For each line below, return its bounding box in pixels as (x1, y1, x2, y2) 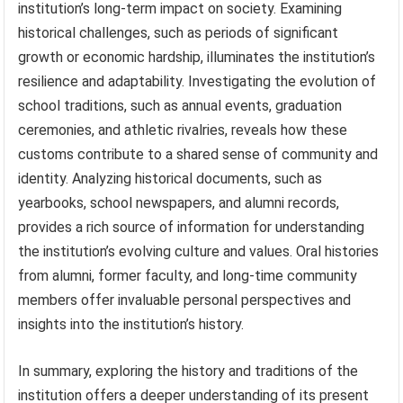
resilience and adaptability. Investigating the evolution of (18, 73, 377, 91)
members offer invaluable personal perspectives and (18, 291, 352, 309)
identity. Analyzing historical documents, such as (18, 170, 323, 188)
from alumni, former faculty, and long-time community (18, 267, 358, 285)
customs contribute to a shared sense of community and (18, 146, 379, 164)
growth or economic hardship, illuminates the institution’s (18, 49, 376, 67)
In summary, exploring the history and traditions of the (18, 363, 359, 381)
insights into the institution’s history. (18, 316, 245, 334)
